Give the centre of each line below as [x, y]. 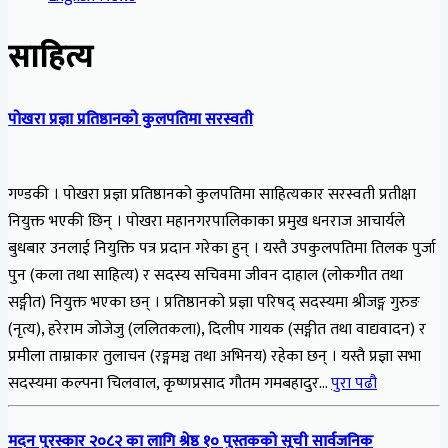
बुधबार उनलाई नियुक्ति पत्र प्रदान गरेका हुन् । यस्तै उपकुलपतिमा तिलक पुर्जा [222, 249]
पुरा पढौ [354, 384]
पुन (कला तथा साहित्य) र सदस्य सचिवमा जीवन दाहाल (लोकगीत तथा [205, 276]
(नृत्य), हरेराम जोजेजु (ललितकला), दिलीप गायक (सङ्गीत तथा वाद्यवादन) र [217, 330]
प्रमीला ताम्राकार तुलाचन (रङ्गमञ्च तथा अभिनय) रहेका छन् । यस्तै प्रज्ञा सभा [214, 357]
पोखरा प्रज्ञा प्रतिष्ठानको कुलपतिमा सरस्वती [130, 119]
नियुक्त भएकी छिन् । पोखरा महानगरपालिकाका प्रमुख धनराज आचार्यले [206, 222]
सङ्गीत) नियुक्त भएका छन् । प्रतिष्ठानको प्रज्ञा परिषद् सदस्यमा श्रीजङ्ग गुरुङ [214, 303]
